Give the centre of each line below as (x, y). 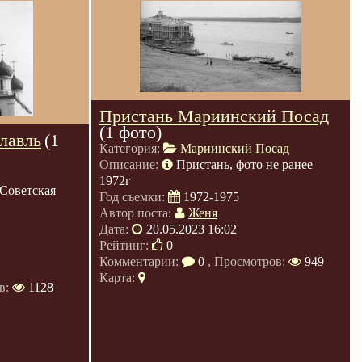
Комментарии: (141, 261)
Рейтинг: (126, 245)
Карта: (119, 278)
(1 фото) (130, 132)
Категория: (131, 148)
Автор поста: (137, 213)
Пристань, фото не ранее (244, 164)
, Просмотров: (246, 261)
